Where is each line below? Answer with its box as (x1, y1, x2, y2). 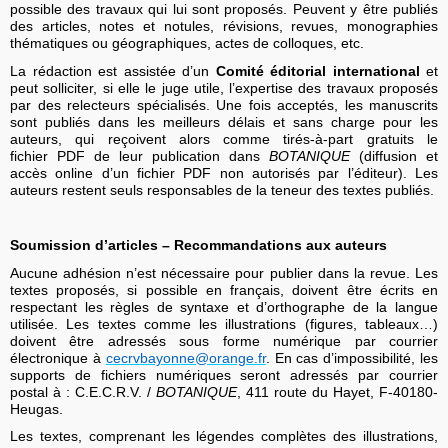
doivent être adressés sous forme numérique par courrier (10, 332, 438, 349)
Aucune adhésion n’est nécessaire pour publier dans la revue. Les (10, 264, 438, 281)
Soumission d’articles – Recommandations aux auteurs (10, 236, 387, 253)
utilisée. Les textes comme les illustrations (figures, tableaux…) (10, 315, 438, 332)
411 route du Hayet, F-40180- (246, 383, 438, 400)
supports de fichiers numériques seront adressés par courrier (10, 366, 438, 383)
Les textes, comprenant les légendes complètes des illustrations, (10, 428, 438, 445)
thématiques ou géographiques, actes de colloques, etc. (10, 34, 364, 51)
